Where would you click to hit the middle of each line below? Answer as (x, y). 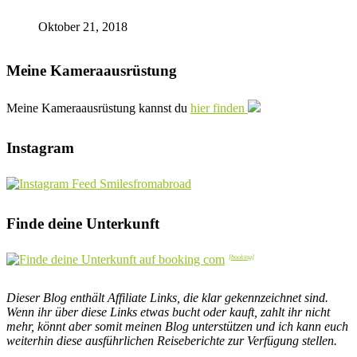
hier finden (219, 108)
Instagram (40, 148)
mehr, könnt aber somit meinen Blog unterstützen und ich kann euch (177, 327)
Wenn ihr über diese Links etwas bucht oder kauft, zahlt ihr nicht (168, 312)
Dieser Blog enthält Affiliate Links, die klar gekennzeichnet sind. (167, 298)
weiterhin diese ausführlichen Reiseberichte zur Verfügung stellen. (172, 341)
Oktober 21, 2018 (83, 27)
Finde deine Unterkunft (83, 224)
